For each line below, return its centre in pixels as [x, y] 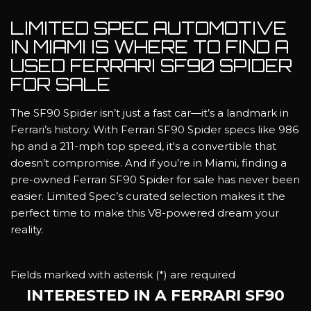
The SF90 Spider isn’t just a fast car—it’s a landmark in [150, 112]
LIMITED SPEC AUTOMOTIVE [149, 28]
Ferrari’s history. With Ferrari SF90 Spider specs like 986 [154, 129]
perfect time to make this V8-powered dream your [145, 212]
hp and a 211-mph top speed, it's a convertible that [143, 146]
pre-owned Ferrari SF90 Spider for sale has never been [155, 179]
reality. [28, 229]
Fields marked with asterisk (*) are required [123, 274]
